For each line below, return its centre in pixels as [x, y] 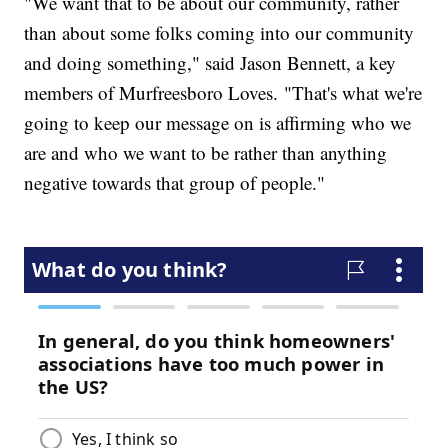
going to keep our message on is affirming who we [218, 123]
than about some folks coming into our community [219, 33]
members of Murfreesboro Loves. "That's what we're [223, 93]
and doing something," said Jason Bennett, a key [210, 63]
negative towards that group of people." [175, 183]
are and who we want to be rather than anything [206, 153]
